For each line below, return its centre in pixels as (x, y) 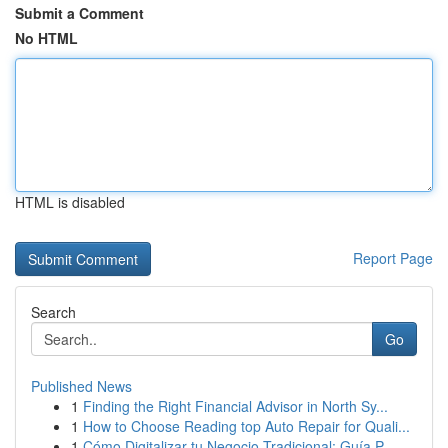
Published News (81, 386)
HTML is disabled (70, 202)
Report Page (393, 258)
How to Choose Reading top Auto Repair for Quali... (246, 426)
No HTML (46, 38)
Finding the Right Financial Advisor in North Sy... (235, 406)
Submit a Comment (79, 13)
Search (53, 312)
